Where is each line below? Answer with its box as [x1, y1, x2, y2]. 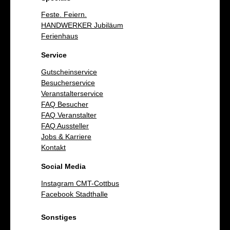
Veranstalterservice [41, 89, 103, 98]
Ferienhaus [41, 32, 78, 41]
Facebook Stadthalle [41, 189, 108, 198]
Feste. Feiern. [41, 10, 87, 19]
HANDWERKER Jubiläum [41, 21, 123, 30]
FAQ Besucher [41, 100, 88, 108]
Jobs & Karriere [41, 132, 91, 141]
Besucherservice [41, 78, 95, 87]
